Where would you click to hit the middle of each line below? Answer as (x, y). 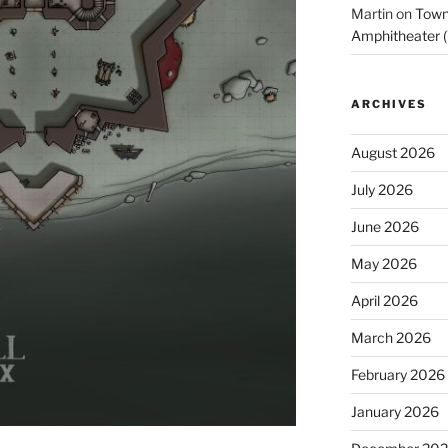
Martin (371, 14)
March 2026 (390, 338)
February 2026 (397, 375)
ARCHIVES (388, 104)
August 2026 (392, 153)
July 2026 (381, 190)
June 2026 (384, 227)
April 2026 (384, 301)
